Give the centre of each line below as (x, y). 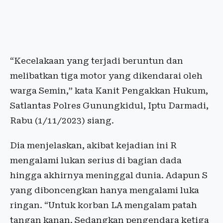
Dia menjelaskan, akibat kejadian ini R (93, 146)
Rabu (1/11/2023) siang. (62, 121)
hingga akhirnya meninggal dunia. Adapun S (109, 175)
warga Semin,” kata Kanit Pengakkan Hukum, (109, 91)
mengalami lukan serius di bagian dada (96, 161)
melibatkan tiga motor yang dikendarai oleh (106, 76)
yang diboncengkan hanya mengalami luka (105, 190)
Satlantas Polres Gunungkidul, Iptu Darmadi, (109, 106)
